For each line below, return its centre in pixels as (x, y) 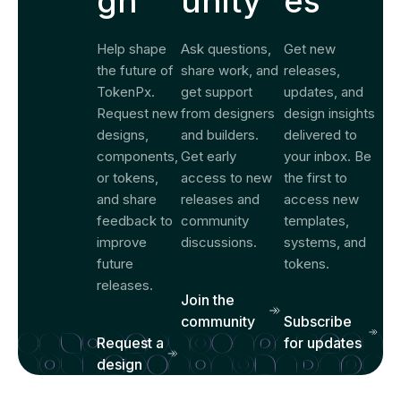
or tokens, (128, 178)
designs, (123, 135)
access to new (226, 178)
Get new (310, 49)
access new (321, 199)
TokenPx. (126, 92)
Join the (208, 300)
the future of (135, 70)
